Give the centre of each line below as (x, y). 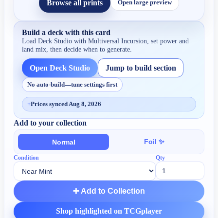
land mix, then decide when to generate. (77, 49)
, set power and (168, 41)
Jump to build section (141, 68)
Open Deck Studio (60, 68)
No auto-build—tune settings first (73, 85)
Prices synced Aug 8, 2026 (66, 104)
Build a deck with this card (66, 32)
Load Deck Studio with (55, 41)
